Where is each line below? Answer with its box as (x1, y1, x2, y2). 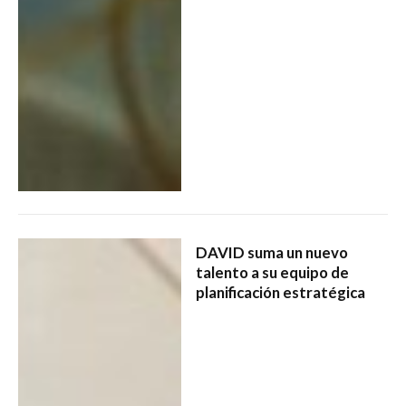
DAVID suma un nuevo (195, 243, 348, 263)
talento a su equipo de (195, 263, 349, 283)
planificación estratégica (195, 283, 365, 303)
